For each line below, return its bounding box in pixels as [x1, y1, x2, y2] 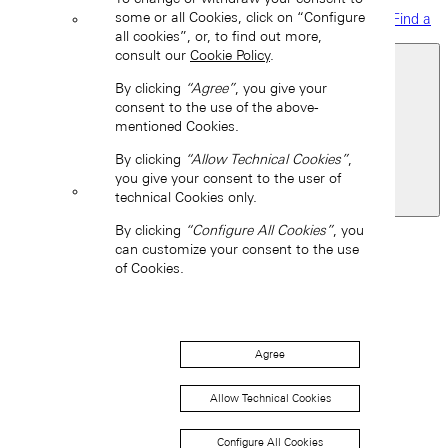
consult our [115, 47, 190, 64]
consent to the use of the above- [115, 99, 319, 116]
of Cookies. [115, 260, 184, 277]
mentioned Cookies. [115, 118, 239, 135]
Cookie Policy [190, 47, 270, 64]
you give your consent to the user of [115, 170, 341, 187]
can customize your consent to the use [115, 241, 359, 258]
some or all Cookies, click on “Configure [115, 9, 365, 26]
